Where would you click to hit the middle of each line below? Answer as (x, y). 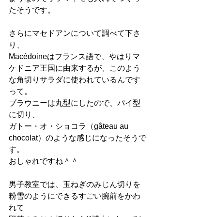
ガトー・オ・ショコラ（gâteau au (70, 126)
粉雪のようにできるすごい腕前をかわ (75, 196)
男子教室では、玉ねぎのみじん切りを (75, 184)
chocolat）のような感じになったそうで (77, 138)
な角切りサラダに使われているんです (75, 80)
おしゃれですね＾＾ (44, 161)
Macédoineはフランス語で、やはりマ (74, 56)
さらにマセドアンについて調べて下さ (75, 33)
